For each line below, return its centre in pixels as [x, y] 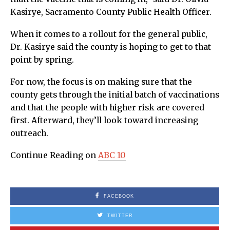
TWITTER [120, 216]
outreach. [29, 133]
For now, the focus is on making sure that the [101, 82]
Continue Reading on [54, 156]
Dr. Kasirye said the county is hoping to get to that [111, 47]
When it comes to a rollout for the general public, [109, 34]
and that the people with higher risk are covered [107, 108]
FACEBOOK [119, 196]
